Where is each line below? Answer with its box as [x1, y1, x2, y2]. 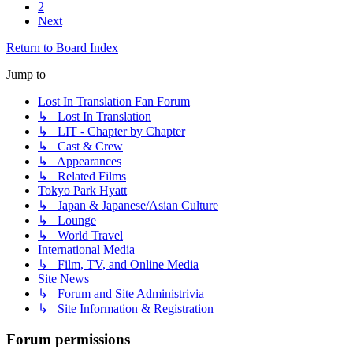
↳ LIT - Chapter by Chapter [38, 124, 185, 139]
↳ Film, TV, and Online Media [38, 258, 199, 272]
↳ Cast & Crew [38, 139, 123, 154]
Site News [38, 272, 89, 286]
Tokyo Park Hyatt [38, 184, 127, 198]
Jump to [6, 68, 46, 82]
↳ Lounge [38, 214, 96, 228]
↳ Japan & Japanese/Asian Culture [38, 199, 218, 213]
